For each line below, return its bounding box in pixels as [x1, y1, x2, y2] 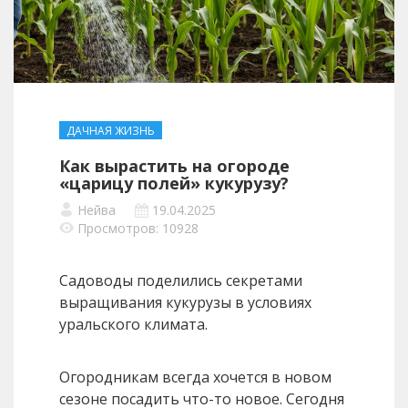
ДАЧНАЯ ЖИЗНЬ [66, 123, 155, 139]
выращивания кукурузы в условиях [59, 292, 311, 313]
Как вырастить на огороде [59, 155, 290, 178]
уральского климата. [59, 314, 208, 335]
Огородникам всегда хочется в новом [59, 367, 331, 388]
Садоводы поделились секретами [59, 270, 302, 291]
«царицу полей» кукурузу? [59, 172, 289, 195]
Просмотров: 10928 [77, 219, 199, 238]
